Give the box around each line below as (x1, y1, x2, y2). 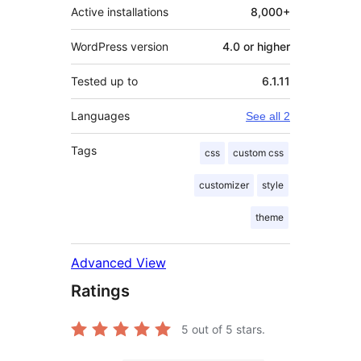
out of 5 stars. (189, 322, 265, 337)
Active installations (71, 5, 168, 19)
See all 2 (246, 110, 290, 123)
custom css (233, 147, 284, 160)
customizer (199, 179, 249, 192)
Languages (71, 109, 130, 123)
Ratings (71, 281, 130, 301)
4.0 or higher (222, 39, 290, 54)
